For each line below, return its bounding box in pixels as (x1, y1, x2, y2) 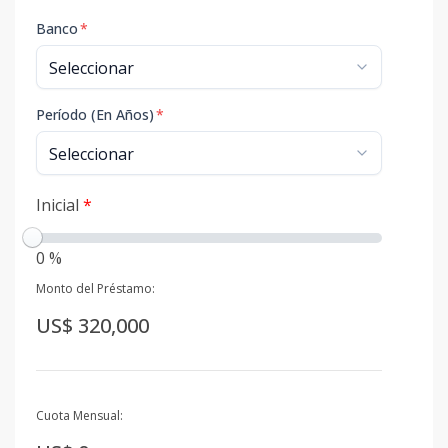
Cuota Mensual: (36, 407, 123, 425)
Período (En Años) (36, 105, 154, 124)
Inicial (36, 194, 83, 216)
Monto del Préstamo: (36, 280, 155, 297)
